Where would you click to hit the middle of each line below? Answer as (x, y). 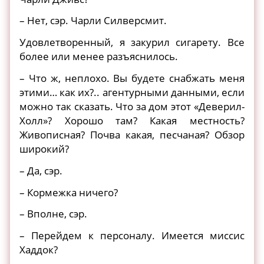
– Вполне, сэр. (54, 214)
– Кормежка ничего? (69, 192)
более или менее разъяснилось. (99, 57)
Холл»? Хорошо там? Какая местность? (132, 120)
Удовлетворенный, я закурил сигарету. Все (132, 42)
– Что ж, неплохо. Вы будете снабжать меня (132, 78)
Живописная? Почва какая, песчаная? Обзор (132, 134)
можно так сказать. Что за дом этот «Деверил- (132, 106)
